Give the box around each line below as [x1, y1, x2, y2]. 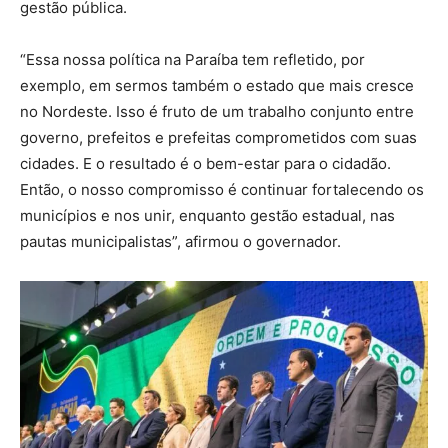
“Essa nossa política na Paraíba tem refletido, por [20, 50, 365, 69]
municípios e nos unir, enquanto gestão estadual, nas [20, 206, 395, 225]
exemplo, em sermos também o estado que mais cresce [20, 76, 414, 95]
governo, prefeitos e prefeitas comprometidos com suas [20, 128, 417, 147]
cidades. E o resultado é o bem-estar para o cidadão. [20, 154, 391, 173]
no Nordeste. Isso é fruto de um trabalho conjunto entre [20, 102, 414, 121]
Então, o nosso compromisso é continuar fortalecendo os [20, 180, 424, 199]
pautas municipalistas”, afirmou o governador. [20, 232, 341, 251]
